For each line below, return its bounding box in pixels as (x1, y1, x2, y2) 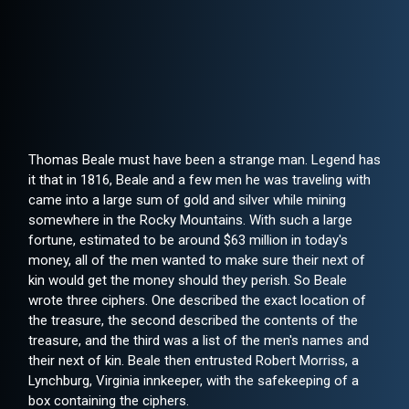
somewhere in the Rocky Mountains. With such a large (28, 212, 352, 229)
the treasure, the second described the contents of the (28, 312, 358, 330)
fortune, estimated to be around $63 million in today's (28, 232, 348, 249)
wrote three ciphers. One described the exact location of (28, 292, 366, 309)
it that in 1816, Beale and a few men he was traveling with (28, 172, 371, 189)
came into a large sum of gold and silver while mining (28, 192, 346, 209)
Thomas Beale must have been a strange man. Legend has (28, 152, 381, 169)
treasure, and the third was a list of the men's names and (28, 332, 369, 350)
